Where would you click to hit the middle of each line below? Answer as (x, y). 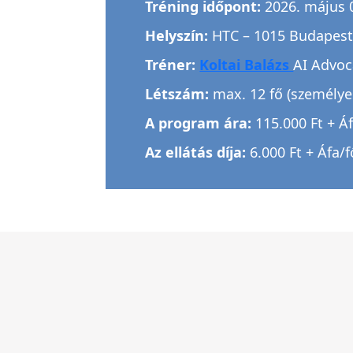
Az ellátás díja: (196, 152)
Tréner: (173, 65)
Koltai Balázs (247, 65)
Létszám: (179, 94)
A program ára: (199, 123)
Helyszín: (179, 36)
